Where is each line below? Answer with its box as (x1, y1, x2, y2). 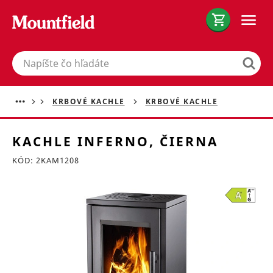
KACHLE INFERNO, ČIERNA (12, 133, 218, 150)
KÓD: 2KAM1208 (12, 155, 79, 166)
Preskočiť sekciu (12, 184, 66, 194)
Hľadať (12, 51, 35, 62)
